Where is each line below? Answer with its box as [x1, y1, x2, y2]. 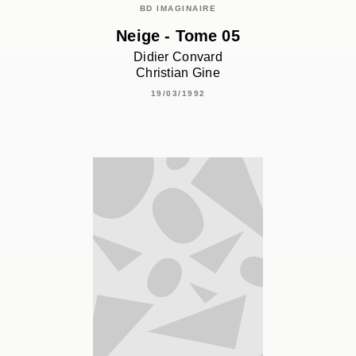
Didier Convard [133, 50, 222, 64]
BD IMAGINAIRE [139, 3, 217, 13]
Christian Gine [136, 66, 220, 80]
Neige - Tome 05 [116, 26, 240, 44]
